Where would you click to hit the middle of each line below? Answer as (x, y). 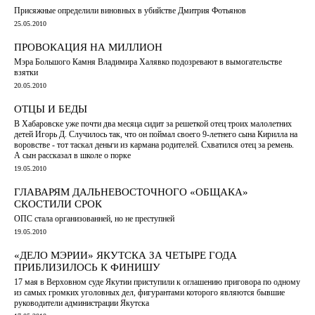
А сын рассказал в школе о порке (72, 155)
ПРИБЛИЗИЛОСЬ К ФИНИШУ (87, 267)
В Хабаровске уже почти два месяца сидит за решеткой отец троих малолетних (153, 123)
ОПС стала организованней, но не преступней (94, 218)
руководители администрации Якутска (82, 303)
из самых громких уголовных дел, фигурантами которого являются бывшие (149, 292)
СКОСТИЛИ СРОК (58, 204)
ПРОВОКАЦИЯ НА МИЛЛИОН (88, 47)
